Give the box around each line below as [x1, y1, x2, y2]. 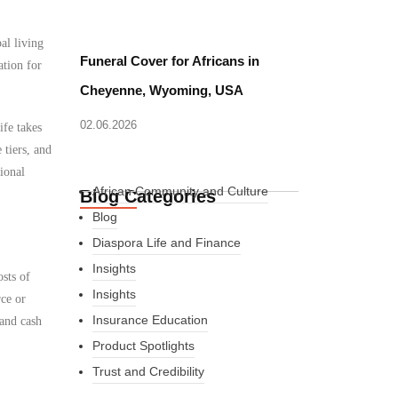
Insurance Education [92, 313, 208, 327]
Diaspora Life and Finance [92, 235, 241, 250]
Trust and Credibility [92, 364, 204, 378]
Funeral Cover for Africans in [80, 53, 260, 68]
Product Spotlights [92, 338, 195, 353]
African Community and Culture [92, 184, 268, 198]
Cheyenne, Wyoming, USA [80, 83, 244, 98]
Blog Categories [80, 187, 217, 206]
